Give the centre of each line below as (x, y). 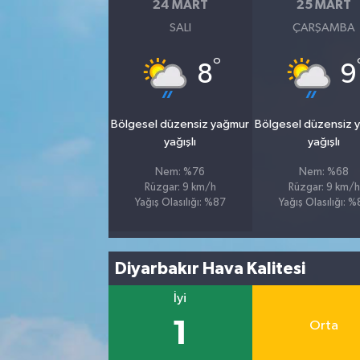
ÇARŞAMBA (324, 28)
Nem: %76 (180, 172)
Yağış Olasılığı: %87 (180, 203)
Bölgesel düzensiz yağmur (180, 124)
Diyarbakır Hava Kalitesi (211, 268)
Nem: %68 (324, 172)
